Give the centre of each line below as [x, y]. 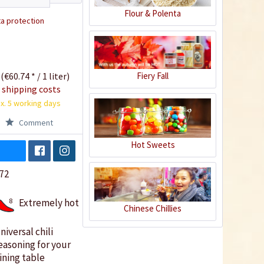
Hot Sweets [153, 144]
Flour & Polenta [153, 13]
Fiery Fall [153, 75]
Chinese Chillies [153, 209]
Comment [35, 122]
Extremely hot [49, 202]
